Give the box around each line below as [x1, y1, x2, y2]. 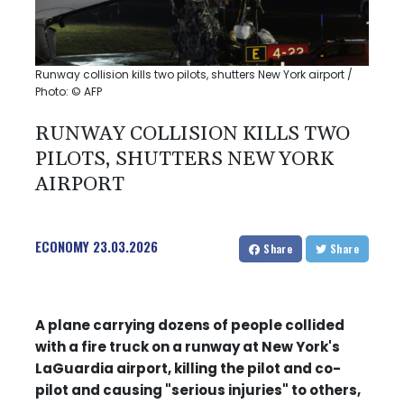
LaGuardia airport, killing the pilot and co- [35, 358, 341, 378]
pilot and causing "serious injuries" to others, [35, 380, 361, 399]
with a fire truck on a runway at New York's [35, 336, 340, 356]
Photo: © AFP [35, 83, 102, 99]
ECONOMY [35, 235, 89, 256]
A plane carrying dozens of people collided [35, 315, 344, 335]
